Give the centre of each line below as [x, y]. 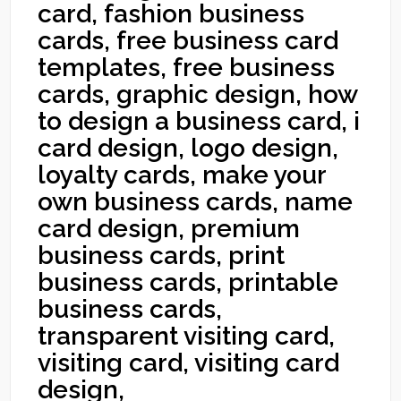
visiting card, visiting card [189, 363]
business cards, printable [188, 282]
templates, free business [187, 68]
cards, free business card [188, 41]
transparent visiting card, [187, 336]
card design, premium [169, 229]
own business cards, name [196, 202]
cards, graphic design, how [198, 94]
